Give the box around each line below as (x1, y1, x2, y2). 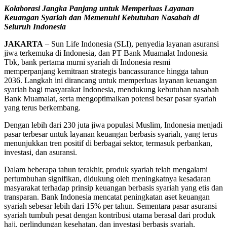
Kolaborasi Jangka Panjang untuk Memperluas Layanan (4, 4, 194, 13)
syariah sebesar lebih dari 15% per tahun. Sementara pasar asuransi (4, 201, 217, 210)
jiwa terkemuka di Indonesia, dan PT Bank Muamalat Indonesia (4, 48, 208, 57)
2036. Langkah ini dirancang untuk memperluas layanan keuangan (4, 75, 217, 85)
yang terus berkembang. (4, 103, 81, 112)
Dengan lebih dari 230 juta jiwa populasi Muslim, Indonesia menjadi (4, 120, 222, 129)
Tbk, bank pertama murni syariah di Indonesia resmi (4, 57, 170, 66)
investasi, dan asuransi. (4, 147, 77, 157)
